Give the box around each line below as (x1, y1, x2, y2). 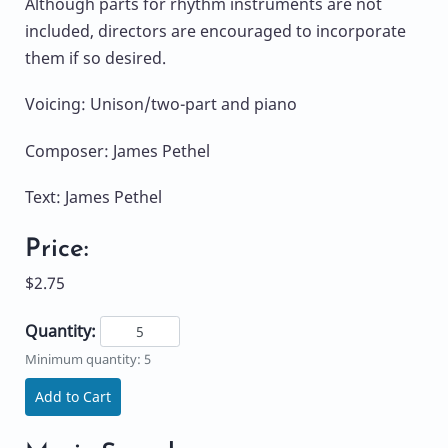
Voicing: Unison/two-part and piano (25, 93, 297, 116)
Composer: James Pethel (25, 139, 210, 162)
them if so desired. (25, 47, 166, 70)
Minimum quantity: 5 (25, 350, 151, 369)
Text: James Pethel (25, 185, 162, 208)
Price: (25, 236, 89, 262)
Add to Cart (35, 387, 111, 407)
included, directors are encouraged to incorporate (25, 20, 406, 43)
